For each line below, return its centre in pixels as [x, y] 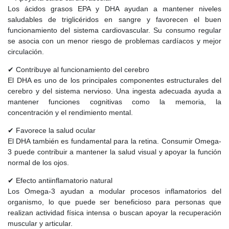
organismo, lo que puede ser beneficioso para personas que [114, 202]
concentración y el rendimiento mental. [70, 112]
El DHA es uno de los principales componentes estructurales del [114, 80]
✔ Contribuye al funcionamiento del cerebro [78, 69]
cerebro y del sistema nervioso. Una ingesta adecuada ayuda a [114, 91]
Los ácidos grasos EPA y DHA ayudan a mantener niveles [114, 8]
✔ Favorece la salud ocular [52, 130]
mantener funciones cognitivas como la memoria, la [114, 101]
